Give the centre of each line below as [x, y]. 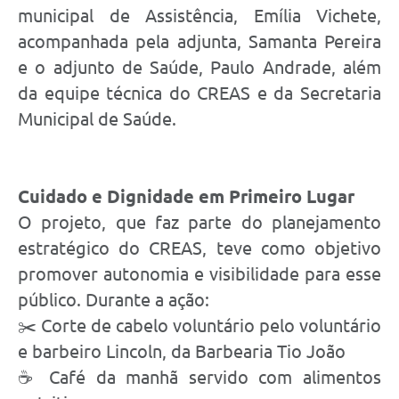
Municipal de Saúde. [99, 118]
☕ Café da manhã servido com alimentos [199, 377]
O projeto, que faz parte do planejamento [199, 222]
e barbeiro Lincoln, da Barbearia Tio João [182, 351]
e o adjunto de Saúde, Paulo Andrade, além [199, 67]
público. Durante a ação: [114, 299]
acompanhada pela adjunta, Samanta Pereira [199, 41]
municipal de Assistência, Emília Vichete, [199, 15]
